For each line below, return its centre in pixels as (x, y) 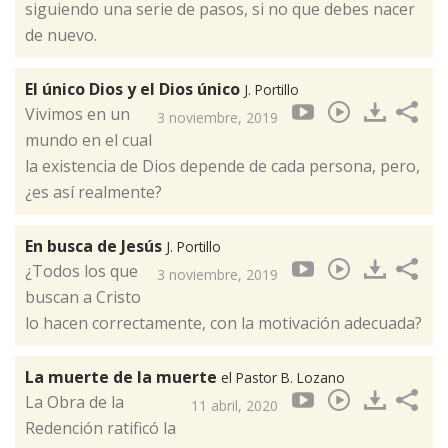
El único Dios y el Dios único (134, 89)
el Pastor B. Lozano (283, 378)
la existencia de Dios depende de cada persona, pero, (222, 166)
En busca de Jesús (95, 246)
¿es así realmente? (93, 192)
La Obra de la (74, 402)
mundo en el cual (88, 140)
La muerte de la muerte (123, 377)
